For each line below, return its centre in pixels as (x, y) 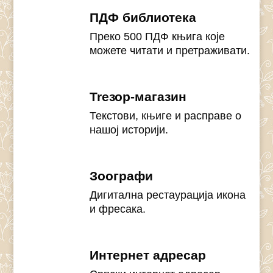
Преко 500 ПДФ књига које (158, 37)
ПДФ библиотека (143, 18)
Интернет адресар (148, 255)
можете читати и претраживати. (170, 51)
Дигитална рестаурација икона (168, 195)
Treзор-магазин (138, 97)
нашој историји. (129, 130)
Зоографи (122, 176)
